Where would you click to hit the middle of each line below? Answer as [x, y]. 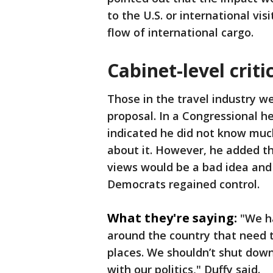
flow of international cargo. [180, 33]
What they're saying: [172, 218]
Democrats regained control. [183, 184]
